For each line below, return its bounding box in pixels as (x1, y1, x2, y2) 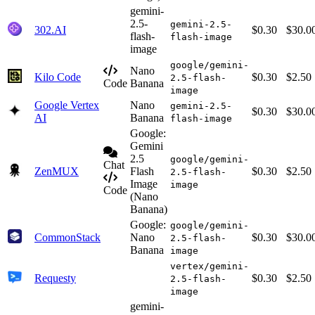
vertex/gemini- (170, 261, 249, 272)
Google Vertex (34, 99, 99, 112)
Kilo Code (34, 71, 81, 84)
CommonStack (34, 231, 101, 244)
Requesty (34, 272, 76, 285)
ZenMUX (34, 165, 79, 178)
